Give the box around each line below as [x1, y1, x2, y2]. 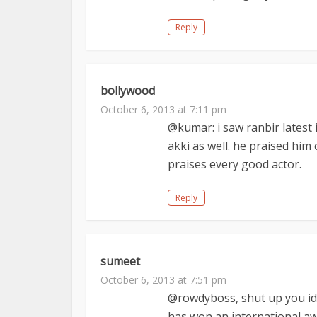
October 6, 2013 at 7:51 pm [100, 273, 226, 287]
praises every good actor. [168, 156, 301, 172]
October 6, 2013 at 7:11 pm [100, 103, 226, 116]
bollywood [100, 83, 155, 98]
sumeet [100, 253, 140, 269]
